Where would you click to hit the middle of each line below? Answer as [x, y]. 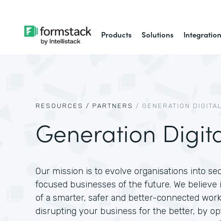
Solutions [158, 34]
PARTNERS [113, 106]
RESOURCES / [63, 106]
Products [117, 34]
